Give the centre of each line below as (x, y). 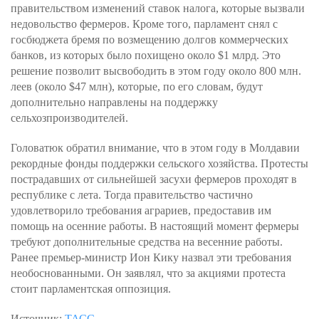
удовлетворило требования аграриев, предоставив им (141, 210)
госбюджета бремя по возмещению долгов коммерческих (150, 40)
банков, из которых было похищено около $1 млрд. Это (146, 55)
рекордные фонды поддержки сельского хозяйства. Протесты (159, 163)
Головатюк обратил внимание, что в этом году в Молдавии (155, 148)
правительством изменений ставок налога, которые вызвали (158, 8)
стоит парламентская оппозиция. (91, 289)
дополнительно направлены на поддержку (114, 102)
